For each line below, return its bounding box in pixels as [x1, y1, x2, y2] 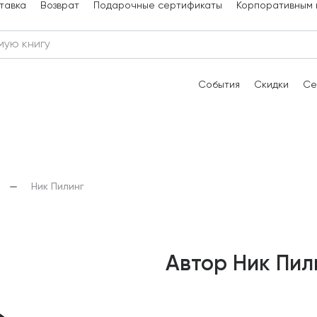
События [198, 80, 240, 90]
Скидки [254, 80, 289, 90]
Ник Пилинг [31, 182, 84, 192]
